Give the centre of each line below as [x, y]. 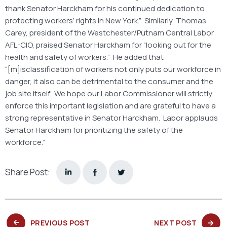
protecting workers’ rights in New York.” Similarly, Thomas [106, 20]
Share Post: [28, 172]
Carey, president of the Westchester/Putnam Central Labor [109, 32]
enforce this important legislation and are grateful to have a [110, 105]
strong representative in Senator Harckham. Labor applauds [111, 118]
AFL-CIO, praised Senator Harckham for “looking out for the [108, 45]
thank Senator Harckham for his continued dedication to [105, 8]
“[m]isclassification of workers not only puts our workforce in [113, 69]
